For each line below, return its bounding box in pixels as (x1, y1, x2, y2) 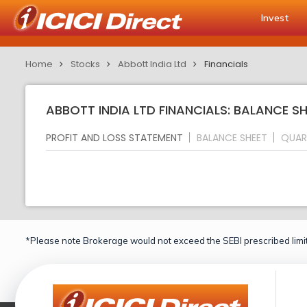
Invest (261, 12, 289, 24)
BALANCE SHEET (197, 130, 267, 145)
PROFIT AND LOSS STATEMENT (46, 130, 183, 145)
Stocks (71, 58, 100, 71)
